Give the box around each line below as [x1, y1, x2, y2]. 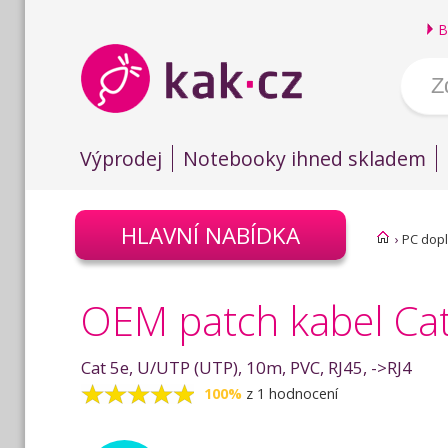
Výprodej [80, 145, 162, 172]
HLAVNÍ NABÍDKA [121, 219, 300, 251]
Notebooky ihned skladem [183, 145, 426, 172]
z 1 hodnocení [246, 384, 338, 403]
